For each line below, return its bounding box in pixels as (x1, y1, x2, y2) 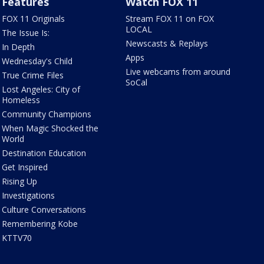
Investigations (1, 189, 55, 201)
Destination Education (1, 147, 86, 159)
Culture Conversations (1, 203, 86, 215)
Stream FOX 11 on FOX (126, 12, 214, 24)
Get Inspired (1, 161, 48, 173)
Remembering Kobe (1, 217, 78, 229)
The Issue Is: (1, 27, 49, 38)
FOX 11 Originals (1, 12, 65, 24)
